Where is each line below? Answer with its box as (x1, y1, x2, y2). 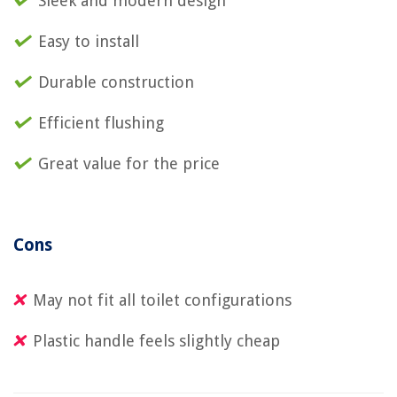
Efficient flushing (38, 113, 164, 132)
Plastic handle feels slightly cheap (33, 331, 280, 350)
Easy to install (38, 31, 139, 51)
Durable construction (38, 72, 194, 91)
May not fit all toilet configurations (33, 290, 292, 309)
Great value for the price (38, 153, 220, 173)
